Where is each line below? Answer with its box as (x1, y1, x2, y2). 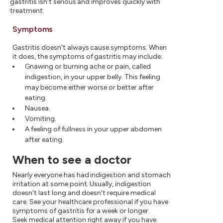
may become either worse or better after (25, 83, 154, 92)
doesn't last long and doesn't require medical (12, 188, 156, 197)
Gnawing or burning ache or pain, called (25, 62, 151, 71)
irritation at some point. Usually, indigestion (12, 179, 151, 188)
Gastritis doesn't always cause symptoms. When (12, 43, 167, 52)
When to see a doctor (12, 152, 131, 167)
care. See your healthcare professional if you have (12, 197, 168, 206)
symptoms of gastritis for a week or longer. (12, 206, 150, 215)
